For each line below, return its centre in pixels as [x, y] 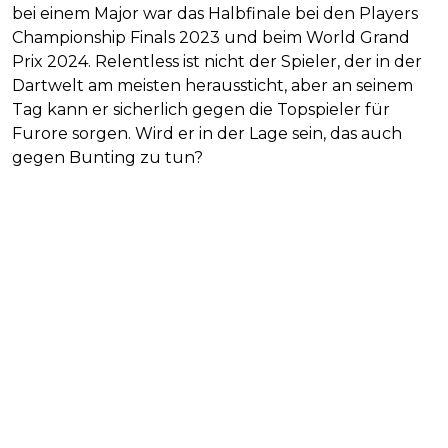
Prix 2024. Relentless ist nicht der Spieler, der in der [217, 62]
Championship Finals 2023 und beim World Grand [211, 38]
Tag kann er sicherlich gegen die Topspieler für [201, 110]
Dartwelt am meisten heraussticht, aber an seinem [212, 86]
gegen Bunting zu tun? [107, 158]
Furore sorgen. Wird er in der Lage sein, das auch [207, 134]
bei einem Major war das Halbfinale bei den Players [215, 14]
